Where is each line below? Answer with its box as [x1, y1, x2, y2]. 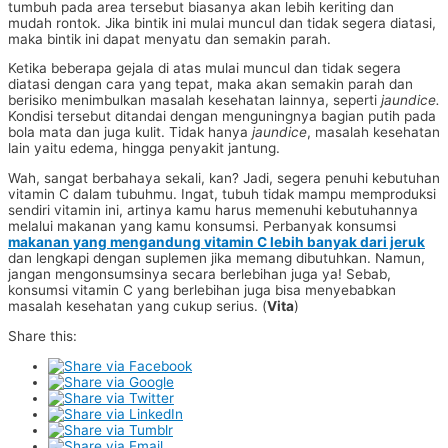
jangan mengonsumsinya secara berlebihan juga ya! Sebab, [8, 266, 391, 283]
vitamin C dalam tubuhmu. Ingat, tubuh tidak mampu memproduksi [8, 186, 436, 203]
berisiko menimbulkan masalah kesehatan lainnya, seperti [8, 92, 381, 109]
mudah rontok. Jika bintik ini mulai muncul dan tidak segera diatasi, [8, 14, 436, 31]
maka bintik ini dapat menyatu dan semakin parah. [8, 30, 331, 47]
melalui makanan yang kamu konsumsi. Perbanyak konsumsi [8, 218, 396, 235]
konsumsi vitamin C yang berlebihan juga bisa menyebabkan [8, 282, 396, 299]
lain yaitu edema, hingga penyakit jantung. [8, 140, 280, 157]
